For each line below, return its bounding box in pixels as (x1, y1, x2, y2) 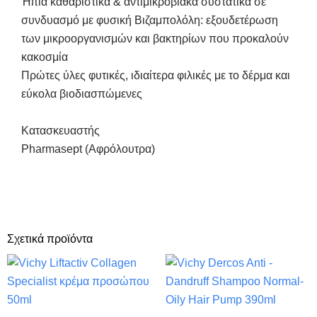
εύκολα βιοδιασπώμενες (21, 88, 142, 100)
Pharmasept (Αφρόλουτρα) (21, 142, 155, 155)
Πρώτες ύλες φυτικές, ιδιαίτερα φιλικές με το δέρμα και (21, 69, 290, 82)
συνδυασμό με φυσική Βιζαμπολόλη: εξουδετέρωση (21, 14, 278, 27)
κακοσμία (21, 51, 68, 64)
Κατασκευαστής (21, 124, 100, 137)
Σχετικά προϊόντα (7, 232, 93, 245)
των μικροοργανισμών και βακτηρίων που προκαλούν (21, 33, 289, 45)
